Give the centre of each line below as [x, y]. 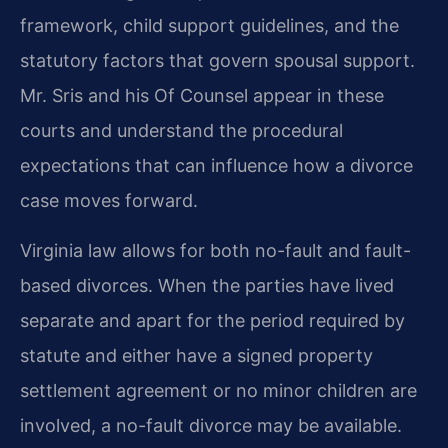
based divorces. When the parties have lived [207, 285]
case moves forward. [109, 201]
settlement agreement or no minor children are [218, 390]
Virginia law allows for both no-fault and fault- [215, 250]
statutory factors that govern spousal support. [217, 61]
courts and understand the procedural [181, 131]
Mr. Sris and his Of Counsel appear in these [202, 96]
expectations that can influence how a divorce [216, 166]
